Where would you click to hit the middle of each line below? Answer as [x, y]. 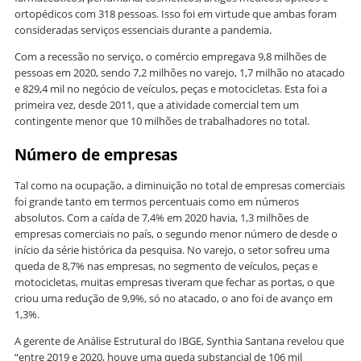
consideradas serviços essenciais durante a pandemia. [143, 30]
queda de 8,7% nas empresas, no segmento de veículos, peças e [166, 266]
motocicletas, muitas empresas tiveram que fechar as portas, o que [174, 282]
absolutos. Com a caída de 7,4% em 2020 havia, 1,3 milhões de [162, 218]
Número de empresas [96, 155]
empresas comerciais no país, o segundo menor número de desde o [176, 234]
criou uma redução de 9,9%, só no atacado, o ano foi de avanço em [174, 299]
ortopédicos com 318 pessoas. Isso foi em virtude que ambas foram [176, 14]
